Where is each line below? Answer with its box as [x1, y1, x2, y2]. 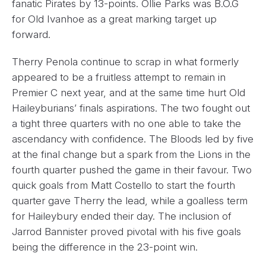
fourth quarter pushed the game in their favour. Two [12, 163, 252, 176]
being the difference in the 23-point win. [12, 240, 198, 253]
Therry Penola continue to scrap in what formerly [12, 55, 239, 68]
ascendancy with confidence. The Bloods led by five [12, 132, 254, 145]
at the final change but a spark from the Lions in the [12, 148, 251, 160]
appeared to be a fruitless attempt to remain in [12, 71, 226, 83]
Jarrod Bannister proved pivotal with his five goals [12, 225, 241, 237]
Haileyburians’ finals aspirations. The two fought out [12, 102, 250, 114]
